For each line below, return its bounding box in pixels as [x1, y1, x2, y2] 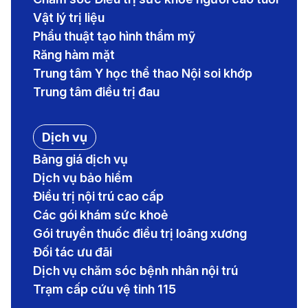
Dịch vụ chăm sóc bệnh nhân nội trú [33, 263, 238, 278]
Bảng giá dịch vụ [33, 152, 128, 167]
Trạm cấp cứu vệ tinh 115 [33, 282, 176, 297]
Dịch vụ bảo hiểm [33, 170, 133, 186]
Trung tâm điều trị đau [33, 85, 159, 100]
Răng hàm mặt [33, 47, 115, 63]
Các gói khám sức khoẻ [33, 208, 168, 223]
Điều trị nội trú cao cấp [33, 189, 164, 204]
